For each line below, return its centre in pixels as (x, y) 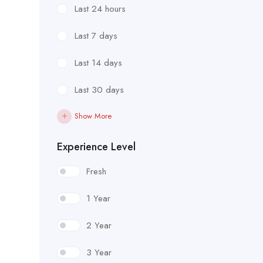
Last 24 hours (100, 9)
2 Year (99, 226)
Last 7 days (96, 36)
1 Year (98, 199)
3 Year (99, 253)
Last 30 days (99, 90)
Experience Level (96, 147)
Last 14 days (98, 63)
